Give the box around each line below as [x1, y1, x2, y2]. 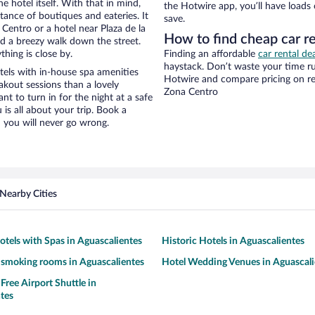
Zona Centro [164, 87, 218, 98]
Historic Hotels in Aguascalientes [162, 236, 304, 247]
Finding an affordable [164, 49, 258, 60]
